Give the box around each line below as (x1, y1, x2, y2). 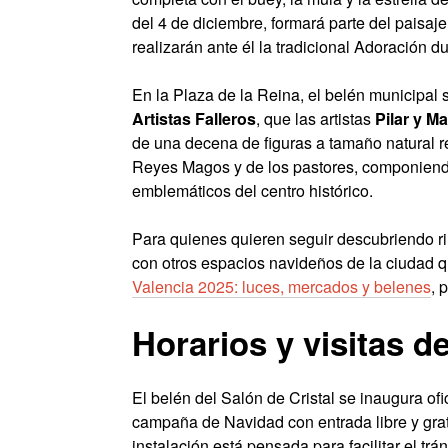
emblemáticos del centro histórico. (132, 179, 373, 203)
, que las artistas (256, 107, 375, 131)
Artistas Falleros (132, 107, 256, 131)
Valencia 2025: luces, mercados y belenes (132, 275, 431, 299)
